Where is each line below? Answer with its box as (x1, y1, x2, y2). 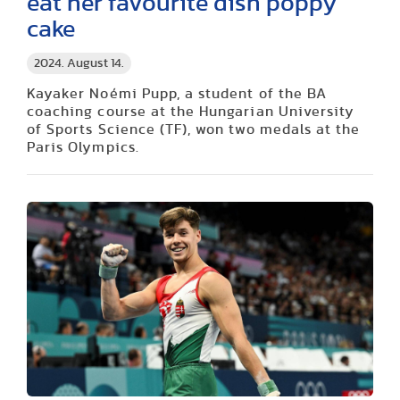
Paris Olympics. (27, 139, 139, 154)
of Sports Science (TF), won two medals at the (27, 121, 361, 137)
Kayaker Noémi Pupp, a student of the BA (27, 86, 327, 101)
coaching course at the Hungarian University (27, 104, 355, 119)
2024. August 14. (34, 56, 124, 70)
